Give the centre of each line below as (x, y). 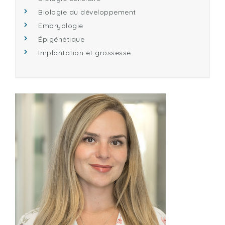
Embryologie (61, 26)
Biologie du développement (87, 12)
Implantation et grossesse (85, 53)
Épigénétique (61, 39)
